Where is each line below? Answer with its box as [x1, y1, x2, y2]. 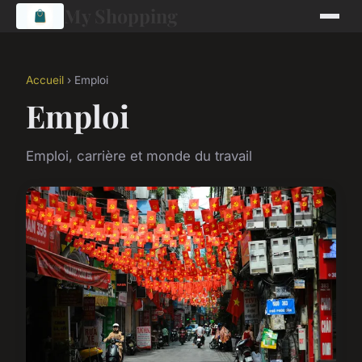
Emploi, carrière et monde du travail [26, 148, 252, 164]
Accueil [26, 74, 64, 86]
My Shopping [63, 3, 178, 28]
